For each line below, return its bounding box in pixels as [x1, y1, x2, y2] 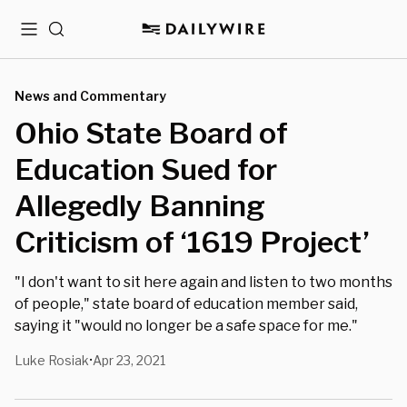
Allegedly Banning [15, 188, 265, 223]
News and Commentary [15, 88, 166, 104]
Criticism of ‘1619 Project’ [15, 224, 370, 260]
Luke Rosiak [15, 352, 89, 368]
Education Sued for [15, 152, 277, 187]
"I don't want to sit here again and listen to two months [15, 273, 392, 291]
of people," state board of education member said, [15, 295, 358, 313]
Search [47, 28, 94, 44]
